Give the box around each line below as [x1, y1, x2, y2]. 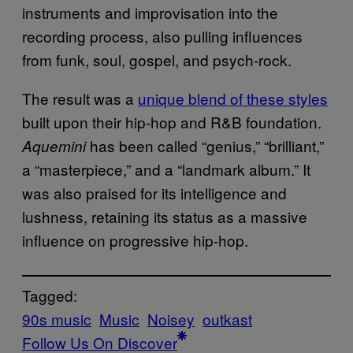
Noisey [147, 308, 195, 330]
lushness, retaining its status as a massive [22, 206, 307, 228]
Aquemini [22, 136, 86, 157]
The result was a [22, 87, 138, 110]
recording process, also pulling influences [22, 25, 303, 47]
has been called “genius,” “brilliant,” [86, 135, 324, 157]
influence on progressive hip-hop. [22, 229, 248, 251]
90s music [22, 308, 91, 330]
